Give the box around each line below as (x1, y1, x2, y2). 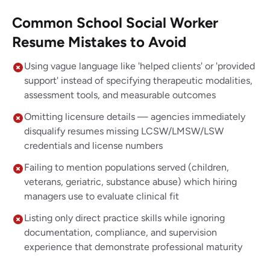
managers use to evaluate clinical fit (24, 190, 179, 202)
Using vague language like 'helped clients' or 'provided (24, 60, 255, 72)
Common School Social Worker (12, 14, 218, 31)
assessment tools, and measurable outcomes (24, 89, 216, 101)
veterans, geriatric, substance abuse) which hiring (24, 176, 237, 187)
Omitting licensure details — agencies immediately (24, 111, 245, 122)
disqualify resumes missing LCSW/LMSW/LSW (24, 125, 224, 137)
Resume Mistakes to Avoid (12, 33, 186, 51)
